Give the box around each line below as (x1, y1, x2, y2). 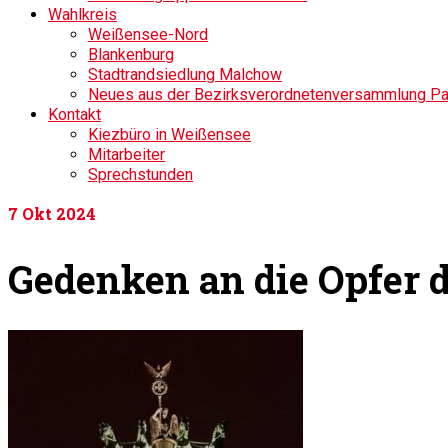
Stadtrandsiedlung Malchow (88, 65, 282, 84)
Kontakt (48, 105, 101, 124)
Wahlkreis (48, 5, 117, 24)
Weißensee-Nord (88, 25, 208, 44)
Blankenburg (88, 45, 174, 64)
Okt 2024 (18, 203, 96, 224)
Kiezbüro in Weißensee (88, 125, 251, 144)
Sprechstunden (88, 165, 193, 184)
